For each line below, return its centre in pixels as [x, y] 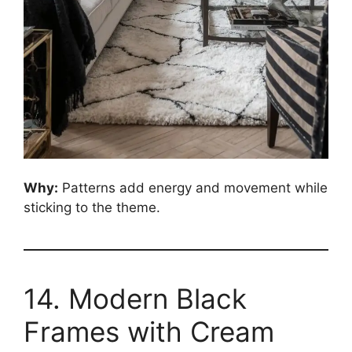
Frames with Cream [149, 332]
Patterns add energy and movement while [193, 188]
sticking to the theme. [92, 208]
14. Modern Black [135, 299]
